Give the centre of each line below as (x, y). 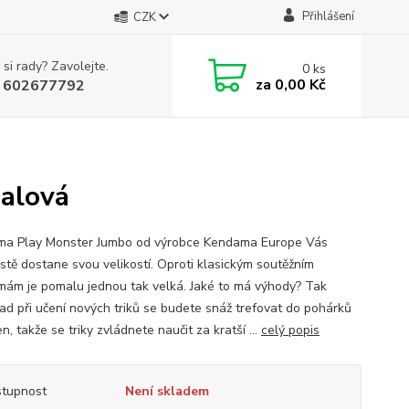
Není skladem (167, 391)
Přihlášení (328, 16)
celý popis (290, 330)
